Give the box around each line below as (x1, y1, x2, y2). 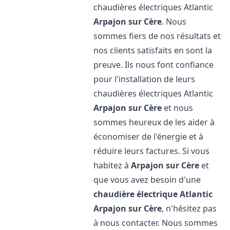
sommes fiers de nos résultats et (93, 30, 221, 42)
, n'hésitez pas (162, 203, 217, 214)
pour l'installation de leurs (93, 73, 196, 85)
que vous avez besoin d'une (93, 174, 201, 185)
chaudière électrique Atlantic (93, 188, 213, 200)
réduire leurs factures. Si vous (93, 145, 210, 157)
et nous (162, 102, 194, 113)
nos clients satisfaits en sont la (93, 45, 213, 56)
